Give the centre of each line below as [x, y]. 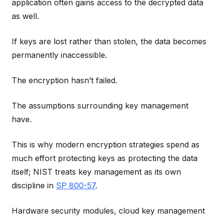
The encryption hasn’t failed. [64, 80]
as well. [25, 16]
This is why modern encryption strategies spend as [106, 144]
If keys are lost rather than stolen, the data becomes [109, 41]
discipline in [34, 185]
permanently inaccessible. [59, 55]
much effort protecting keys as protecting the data [105, 158]
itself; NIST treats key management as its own [96, 172]
